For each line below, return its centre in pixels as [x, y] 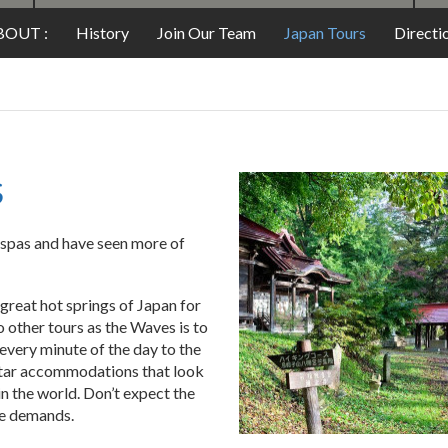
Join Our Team [206, 72]
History [102, 72]
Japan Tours [324, 72]
